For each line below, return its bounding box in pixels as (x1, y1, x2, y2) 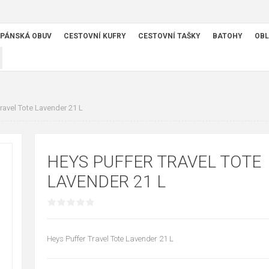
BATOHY (213, 32, 243, 41)
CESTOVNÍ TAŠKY (138, 32, 201, 41)
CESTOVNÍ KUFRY (64, 32, 126, 41)
